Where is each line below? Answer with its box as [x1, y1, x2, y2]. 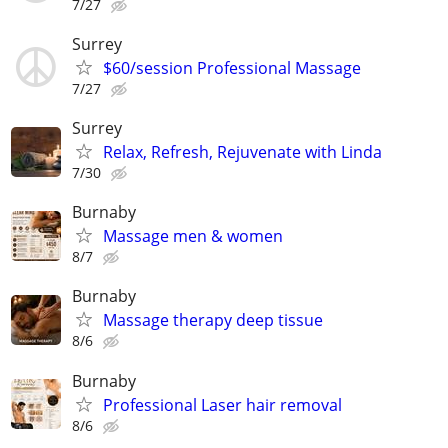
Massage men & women [103, 225, 283, 248]
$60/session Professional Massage [103, 56, 361, 79]
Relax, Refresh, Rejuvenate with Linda [103, 141, 382, 163]
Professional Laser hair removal [103, 393, 342, 416]
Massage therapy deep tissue [103, 309, 323, 332]
